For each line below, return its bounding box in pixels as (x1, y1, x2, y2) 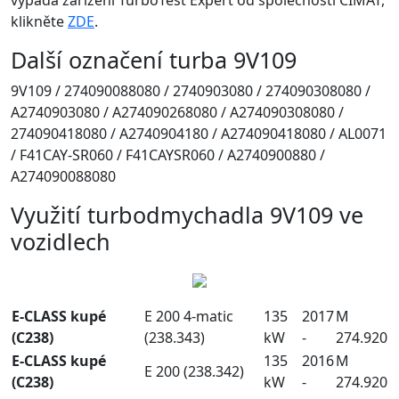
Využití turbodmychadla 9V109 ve (11, 199, 363, 230)
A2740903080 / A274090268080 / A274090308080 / (11, 102, 344, 122)
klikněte (11, 11, 68, 31)
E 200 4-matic (144, 305, 233, 326)
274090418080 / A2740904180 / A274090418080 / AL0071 (11, 123, 387, 143)
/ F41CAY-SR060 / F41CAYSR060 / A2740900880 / (11, 144, 325, 165)
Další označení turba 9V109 (11, 44, 297, 75)
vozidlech (11, 225, 110, 256)
